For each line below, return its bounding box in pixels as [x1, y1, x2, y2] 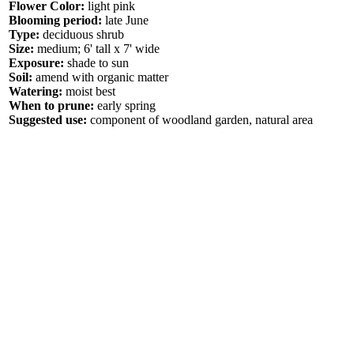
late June [102, 13, 149, 27]
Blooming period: [9, 13, 102, 27]
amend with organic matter [32, 70, 168, 84]
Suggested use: [9, 113, 87, 126]
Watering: [9, 85, 62, 98]
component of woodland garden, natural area [87, 113, 313, 126]
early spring [94, 99, 156, 112]
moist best [62, 85, 115, 98]
